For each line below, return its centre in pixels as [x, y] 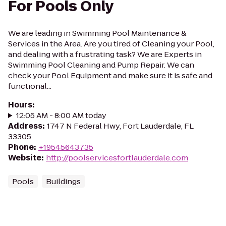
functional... [30, 86]
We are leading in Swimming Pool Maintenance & [97, 33]
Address [25, 126]
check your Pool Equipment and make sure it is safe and [110, 75]
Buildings [63, 181]
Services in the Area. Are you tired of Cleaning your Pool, [111, 44]
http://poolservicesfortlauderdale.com [117, 158]
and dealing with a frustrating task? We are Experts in [105, 54]
